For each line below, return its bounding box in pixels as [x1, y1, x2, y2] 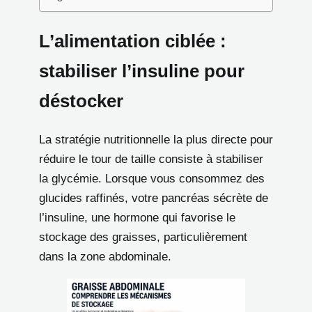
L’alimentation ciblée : [39, 31, 226, 52]
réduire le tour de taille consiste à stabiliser [39, 153, 263, 166]
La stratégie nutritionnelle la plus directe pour [39, 133, 273, 147]
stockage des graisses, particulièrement [39, 231, 247, 244]
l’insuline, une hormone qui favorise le [39, 211, 235, 225]
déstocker [39, 91, 123, 111]
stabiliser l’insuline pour [39, 61, 244, 81]
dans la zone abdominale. [39, 250, 171, 264]
